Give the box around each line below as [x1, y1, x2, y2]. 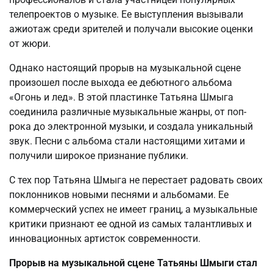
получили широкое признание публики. [9, 150, 188, 162]
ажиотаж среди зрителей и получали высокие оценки [9, 23, 253, 35]
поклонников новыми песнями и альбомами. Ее [9, 189, 229, 201]
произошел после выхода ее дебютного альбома [9, 77, 232, 89]
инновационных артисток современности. [9, 233, 200, 245]
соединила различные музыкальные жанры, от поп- [9, 106, 246, 118]
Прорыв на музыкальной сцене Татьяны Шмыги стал [9, 257, 257, 269]
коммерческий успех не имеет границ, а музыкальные [9, 204, 257, 216]
